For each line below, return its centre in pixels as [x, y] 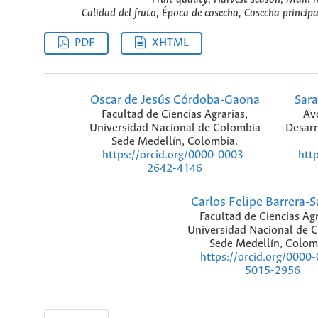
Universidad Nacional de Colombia [175, 128]
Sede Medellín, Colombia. [175, 142]
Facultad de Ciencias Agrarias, [175, 115]
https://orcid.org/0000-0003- [175, 155]
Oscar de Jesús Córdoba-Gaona [175, 100]
